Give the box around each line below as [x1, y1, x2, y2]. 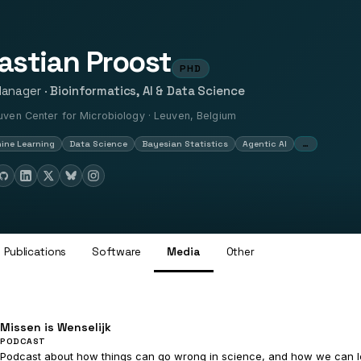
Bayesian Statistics [142, 139, 228, 149]
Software [92, 245, 142, 259]
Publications [3, 245, 67, 259]
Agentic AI [243, 139, 287, 149]
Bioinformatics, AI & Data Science [50, 83, 245, 98]
